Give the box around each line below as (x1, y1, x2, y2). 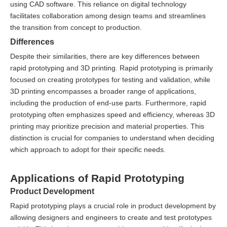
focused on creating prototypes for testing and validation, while (10, 75, 210, 84)
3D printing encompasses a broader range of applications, (10, 87, 196, 96)
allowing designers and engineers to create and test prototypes (10, 213, 212, 222)
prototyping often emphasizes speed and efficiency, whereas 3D (10, 110, 215, 119)
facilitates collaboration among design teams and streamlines (10, 12, 206, 20)
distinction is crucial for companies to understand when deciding (10, 134, 214, 142)
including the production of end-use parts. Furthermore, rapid (10, 99, 206, 107)
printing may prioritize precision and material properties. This (10, 122, 204, 131)
